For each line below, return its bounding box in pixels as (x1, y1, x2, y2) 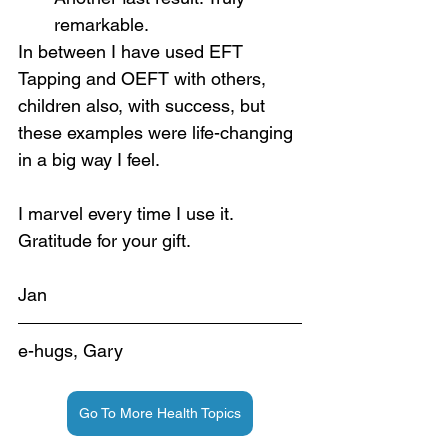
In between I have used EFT (18, 41, 248, 62)
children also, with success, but (18, 95, 270, 116)
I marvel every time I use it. (18, 203, 238, 224)
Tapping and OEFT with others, (18, 68, 271, 89)
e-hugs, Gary (18, 340, 123, 361)
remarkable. (54, 14, 149, 35)
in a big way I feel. (18, 149, 160, 170)
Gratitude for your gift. (18, 230, 191, 251)
